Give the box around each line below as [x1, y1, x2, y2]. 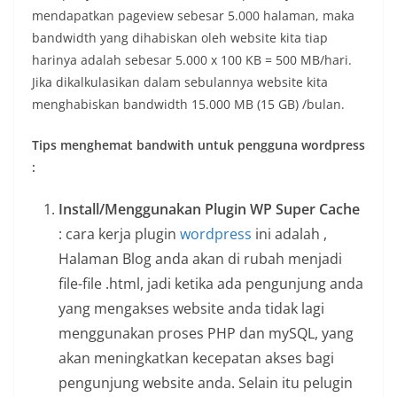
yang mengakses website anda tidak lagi [58, 299, 324, 319]
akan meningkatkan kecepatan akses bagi [58, 348, 334, 369]
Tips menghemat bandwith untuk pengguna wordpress [32, 136, 365, 154]
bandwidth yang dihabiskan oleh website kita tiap [32, 29, 328, 47]
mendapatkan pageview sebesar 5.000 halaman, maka [32, 7, 354, 25]
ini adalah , [252, 224, 327, 245]
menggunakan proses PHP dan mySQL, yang [58, 323, 354, 344]
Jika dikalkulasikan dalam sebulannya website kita [32, 74, 328, 91]
